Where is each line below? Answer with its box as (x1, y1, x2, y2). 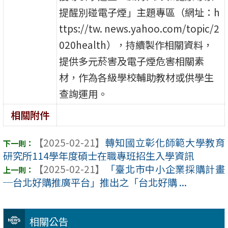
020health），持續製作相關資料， (59, 37, 213, 52)
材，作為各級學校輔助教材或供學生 (59, 70, 214, 84)
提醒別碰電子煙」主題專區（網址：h (59, 5, 220, 19)
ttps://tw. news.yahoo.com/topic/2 (59, 21, 220, 36)
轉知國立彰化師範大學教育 (105, 135, 225, 150)
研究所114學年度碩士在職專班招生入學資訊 (3, 149, 194, 163)
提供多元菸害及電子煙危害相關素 (59, 53, 205, 68)
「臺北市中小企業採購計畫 (105, 162, 225, 177)
